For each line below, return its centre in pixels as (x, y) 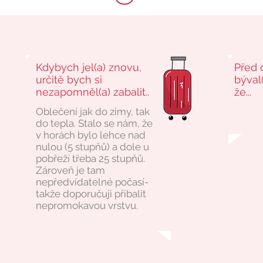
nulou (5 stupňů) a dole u (92, 147)
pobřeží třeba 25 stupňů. (90, 159)
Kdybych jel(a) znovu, (88, 67)
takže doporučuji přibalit (91, 194)
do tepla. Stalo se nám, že (94, 123)
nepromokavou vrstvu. (87, 205)
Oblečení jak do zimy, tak (92, 112)
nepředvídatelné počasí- (92, 182)
